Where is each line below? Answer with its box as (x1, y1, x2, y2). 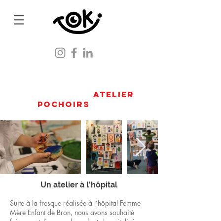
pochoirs (37, 99, 93, 109)
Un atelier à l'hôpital (40, 180, 117, 189)
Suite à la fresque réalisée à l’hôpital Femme (10, 198, 141, 208)
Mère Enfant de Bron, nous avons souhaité (10, 208, 134, 217)
